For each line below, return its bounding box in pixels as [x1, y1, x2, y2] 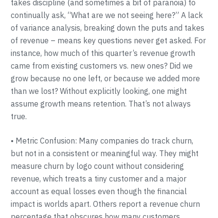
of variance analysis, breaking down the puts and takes [11, 23, 205, 33]
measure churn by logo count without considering [11, 161, 184, 171]
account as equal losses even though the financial [11, 186, 187, 196]
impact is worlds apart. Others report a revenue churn [11, 199, 200, 209]
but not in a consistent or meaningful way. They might [11, 148, 199, 158]
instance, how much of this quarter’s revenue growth [11, 48, 196, 58]
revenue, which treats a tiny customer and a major [11, 174, 187, 183]
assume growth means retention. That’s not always [11, 99, 191, 109]
